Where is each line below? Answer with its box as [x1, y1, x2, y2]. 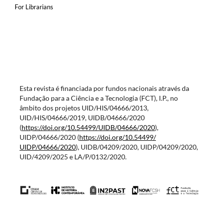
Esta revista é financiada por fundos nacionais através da [19, 84, 189, 93]
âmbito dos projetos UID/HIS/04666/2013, [19, 104, 149, 112]
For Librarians [15, 3, 53, 11]
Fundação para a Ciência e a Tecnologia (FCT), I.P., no [19, 94, 178, 103]
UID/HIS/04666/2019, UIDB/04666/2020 [19, 113, 145, 122]
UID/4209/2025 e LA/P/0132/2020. [19, 153, 127, 161]
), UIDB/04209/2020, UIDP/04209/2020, [75, 143, 198, 152]
